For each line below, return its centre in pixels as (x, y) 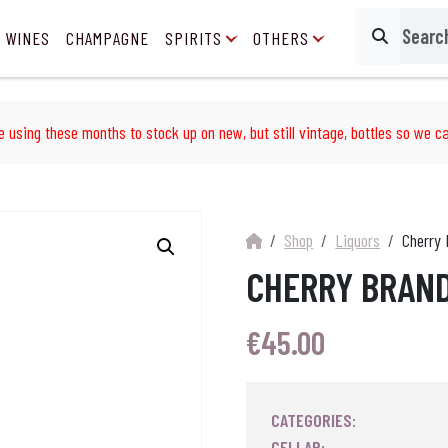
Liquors (358, 240)
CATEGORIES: (314, 420)
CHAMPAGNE (107, 38)
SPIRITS (193, 38)
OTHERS (281, 38)
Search (386, 46)
